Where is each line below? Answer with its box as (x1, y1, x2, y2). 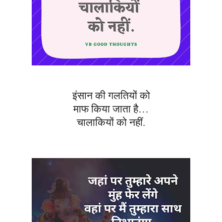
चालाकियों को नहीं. (77, 116, 145, 129)
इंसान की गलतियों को (72, 90, 150, 102)
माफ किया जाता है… (73, 103, 149, 115)
